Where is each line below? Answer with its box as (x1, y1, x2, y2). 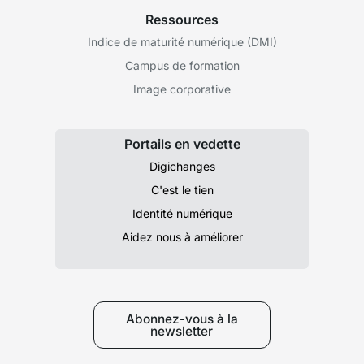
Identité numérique (132, 206, 232, 220)
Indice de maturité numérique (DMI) (87, 34, 277, 49)
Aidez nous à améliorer (121, 229, 243, 244)
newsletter (150, 323, 214, 339)
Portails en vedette (123, 135, 240, 152)
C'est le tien (150, 182, 214, 197)
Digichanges (149, 158, 215, 173)
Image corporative (133, 81, 231, 96)
